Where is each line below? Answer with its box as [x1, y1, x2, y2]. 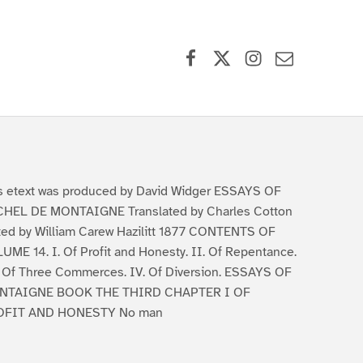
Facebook [181, 32, 258, 54]
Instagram [243, 32, 325, 54]
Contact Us [275, 32, 361, 54]
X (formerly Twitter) [211, 32, 361, 54]
